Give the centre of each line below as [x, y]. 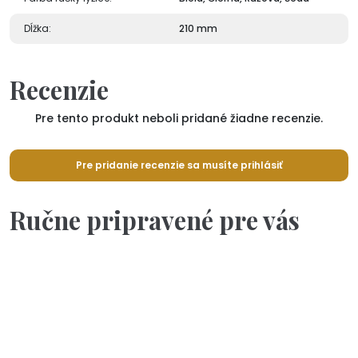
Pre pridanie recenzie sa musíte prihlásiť [179, 165]
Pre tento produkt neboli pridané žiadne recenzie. [179, 118]
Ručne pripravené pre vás [155, 220]
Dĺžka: [38, 28]
